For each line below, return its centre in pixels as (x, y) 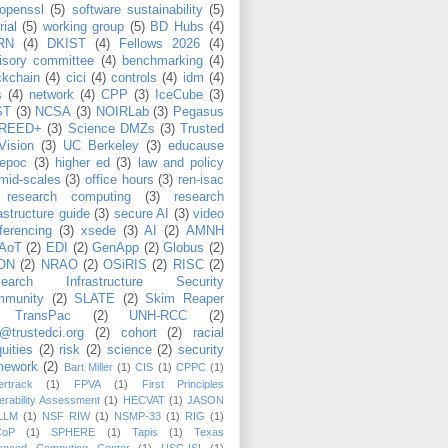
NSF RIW (66, 415)
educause (196, 145)
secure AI (141, 213)
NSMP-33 (137, 415)
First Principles (183, 383)
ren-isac (201, 179)
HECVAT (143, 399)
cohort (138, 332)
